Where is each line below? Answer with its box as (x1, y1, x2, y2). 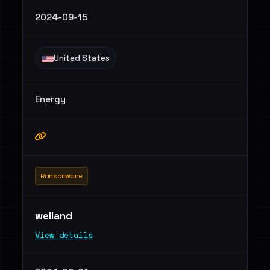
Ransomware (40, 171, 83, 181)
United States (54, 53, 110, 63)
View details (35, 229, 93, 241)
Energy (35, 93, 66, 105)
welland (35, 209, 75, 222)
